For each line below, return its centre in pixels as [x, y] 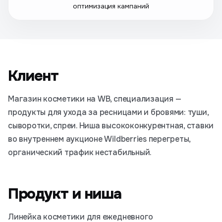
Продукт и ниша [65, 194]
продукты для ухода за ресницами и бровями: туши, [108, 112]
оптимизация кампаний [111, 6]
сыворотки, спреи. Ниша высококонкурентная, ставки [111, 126]
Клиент [33, 76]
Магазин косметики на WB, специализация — [95, 99]
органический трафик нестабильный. [80, 152]
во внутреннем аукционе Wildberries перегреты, [99, 139]
